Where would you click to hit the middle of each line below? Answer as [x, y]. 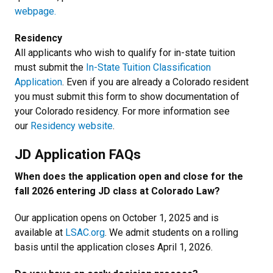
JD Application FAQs [78, 154]
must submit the [50, 67]
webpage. [35, 11]
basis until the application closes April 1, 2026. [114, 247]
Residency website [72, 126]
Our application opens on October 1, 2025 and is [117, 218]
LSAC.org [85, 232]
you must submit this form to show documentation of [127, 96]
